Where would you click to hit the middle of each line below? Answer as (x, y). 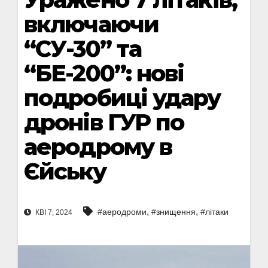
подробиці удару (122, 98)
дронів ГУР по (104, 122)
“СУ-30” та (83, 49)
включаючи (91, 24)
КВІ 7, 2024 (53, 213)
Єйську (65, 171)
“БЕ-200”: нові (104, 73)
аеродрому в (98, 147)
